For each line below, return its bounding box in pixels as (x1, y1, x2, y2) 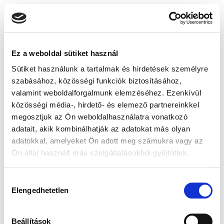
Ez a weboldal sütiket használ (11, 48, 118, 57)
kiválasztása (3, 187, 45, 196)
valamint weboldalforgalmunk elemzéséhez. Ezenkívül (11, 88, 201, 97)
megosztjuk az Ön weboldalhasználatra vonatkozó (11, 112, 187, 121)
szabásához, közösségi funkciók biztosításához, (11, 76, 181, 85)
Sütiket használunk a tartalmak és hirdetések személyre (11, 64, 208, 73)
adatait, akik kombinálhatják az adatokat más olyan (11, 124, 190, 133)
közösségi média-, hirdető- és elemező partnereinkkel (11, 100, 199, 109)
